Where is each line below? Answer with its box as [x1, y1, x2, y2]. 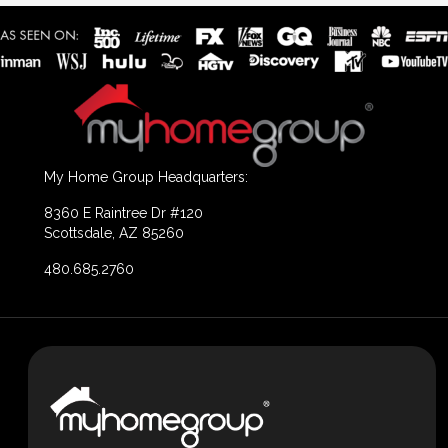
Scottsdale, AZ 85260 [44, 225, 184, 242]
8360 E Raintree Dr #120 [44, 205, 203, 222]
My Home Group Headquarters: [44, 169, 248, 186]
